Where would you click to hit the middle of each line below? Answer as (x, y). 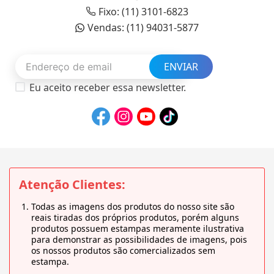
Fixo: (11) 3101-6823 (143, 11)
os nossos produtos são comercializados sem (123, 251)
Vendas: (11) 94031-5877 (143, 28)
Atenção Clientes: (72, 185)
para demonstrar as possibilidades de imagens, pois (139, 240)
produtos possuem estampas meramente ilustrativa (138, 229)
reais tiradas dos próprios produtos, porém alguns (135, 218)
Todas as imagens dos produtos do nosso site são (133, 207)
